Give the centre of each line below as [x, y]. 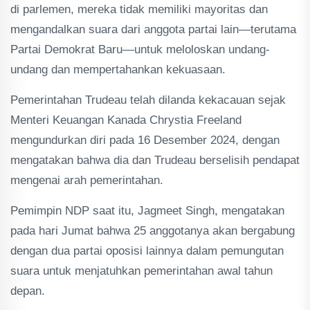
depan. [29, 291]
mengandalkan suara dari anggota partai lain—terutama [153, 29]
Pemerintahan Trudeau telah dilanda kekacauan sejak [148, 100]
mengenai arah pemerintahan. [87, 180]
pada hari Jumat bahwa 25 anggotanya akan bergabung [153, 231]
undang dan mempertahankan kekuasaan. [118, 70]
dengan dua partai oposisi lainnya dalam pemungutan [147, 251]
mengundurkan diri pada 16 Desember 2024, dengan [145, 140]
